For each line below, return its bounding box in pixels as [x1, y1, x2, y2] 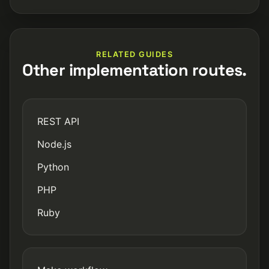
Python [37, 160, 69, 173]
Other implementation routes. [22, 59, 247, 80]
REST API [37, 115, 79, 127]
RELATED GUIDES [96, 49, 173, 59]
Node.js [37, 138, 71, 150]
